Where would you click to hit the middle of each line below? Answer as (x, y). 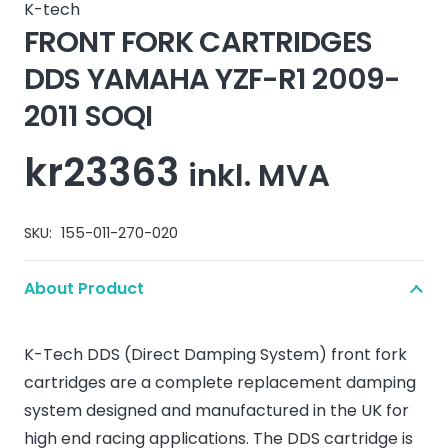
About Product (84, 288)
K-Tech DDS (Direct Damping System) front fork (215, 354)
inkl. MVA (259, 175)
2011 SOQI (88, 116)
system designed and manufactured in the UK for (216, 410)
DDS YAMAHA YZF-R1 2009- (212, 79)
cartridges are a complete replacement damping (220, 382)
